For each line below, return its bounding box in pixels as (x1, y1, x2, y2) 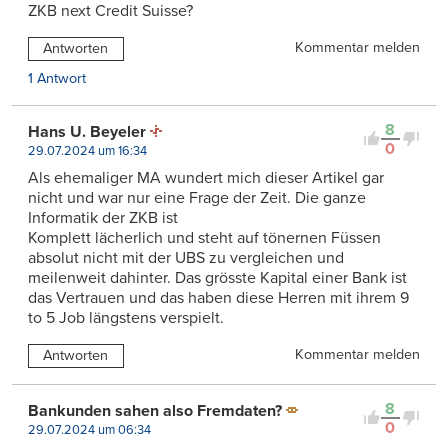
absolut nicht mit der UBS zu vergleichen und (28, 247, 344, 268)
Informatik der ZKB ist (28, 207, 178, 228)
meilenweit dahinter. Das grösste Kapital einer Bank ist (28, 267, 407, 288)
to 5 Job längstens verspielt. (28, 307, 224, 328)
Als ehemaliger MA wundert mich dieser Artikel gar (28, 167, 384, 188)
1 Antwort (28, 69, 86, 87)
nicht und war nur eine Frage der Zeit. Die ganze (28, 187, 366, 208)
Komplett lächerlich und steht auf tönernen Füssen (28, 227, 381, 248)
